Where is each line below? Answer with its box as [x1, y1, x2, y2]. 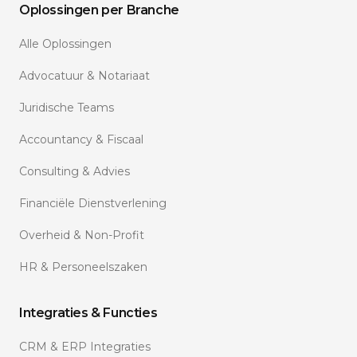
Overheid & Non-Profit [19, 228, 144, 242]
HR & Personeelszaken [19, 260, 147, 274]
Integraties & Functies [19, 305, 158, 320]
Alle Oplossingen [19, 37, 112, 51]
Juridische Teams [19, 100, 114, 115]
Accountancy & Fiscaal [19, 132, 143, 147]
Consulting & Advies [19, 164, 130, 178]
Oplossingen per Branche [19, 2, 179, 18]
